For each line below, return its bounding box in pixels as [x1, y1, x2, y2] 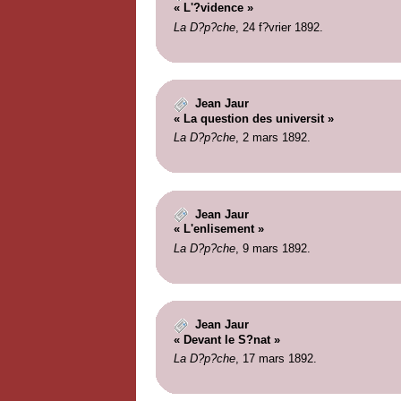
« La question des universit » [173, 111, 334, 125]
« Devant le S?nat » [173, 332, 280, 346]
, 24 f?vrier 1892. [235, 20, 323, 34]
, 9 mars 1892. [235, 241, 311, 255]
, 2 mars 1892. [235, 131, 311, 145]
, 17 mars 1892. [235, 352, 317, 366]
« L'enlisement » [173, 222, 264, 236]
